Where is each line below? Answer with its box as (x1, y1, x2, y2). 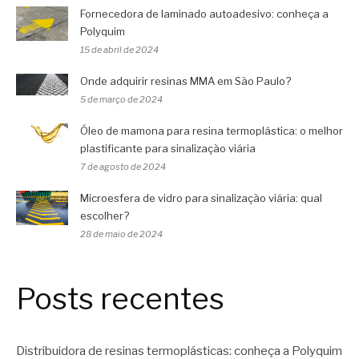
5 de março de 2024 (80, 93, 163, 105)
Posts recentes (16, 280, 224, 317)
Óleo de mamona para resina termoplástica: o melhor (80, 123, 343, 137)
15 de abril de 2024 (80, 43, 159, 55)
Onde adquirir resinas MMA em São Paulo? (80, 74, 291, 87)
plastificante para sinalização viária (80, 141, 256, 155)
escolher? (80, 208, 129, 222)
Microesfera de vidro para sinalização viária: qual (80, 191, 322, 204)
